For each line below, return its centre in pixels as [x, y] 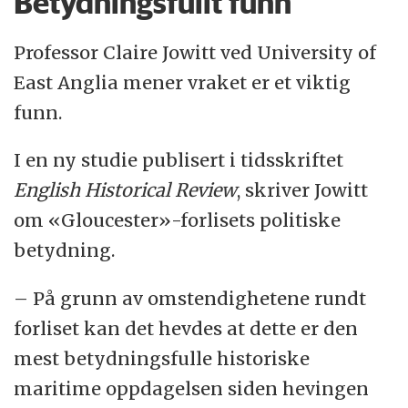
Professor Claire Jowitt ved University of [195, 52]
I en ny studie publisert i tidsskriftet [179, 160]
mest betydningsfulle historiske [162, 359]
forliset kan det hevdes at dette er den [186, 329]
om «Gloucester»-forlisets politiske [178, 220]
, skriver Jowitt [303, 190]
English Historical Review [126, 190]
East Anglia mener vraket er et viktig [183, 82]
